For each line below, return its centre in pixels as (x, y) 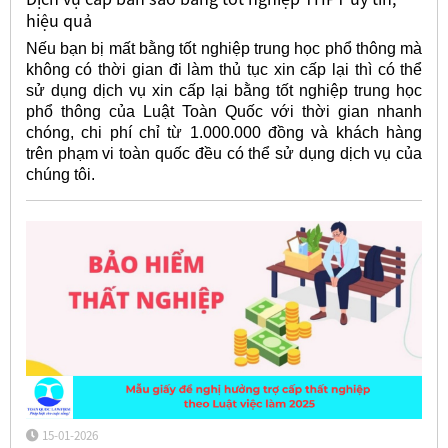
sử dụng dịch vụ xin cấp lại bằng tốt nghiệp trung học (224, 91)
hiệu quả (58, 20)
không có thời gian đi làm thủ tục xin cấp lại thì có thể (224, 70)
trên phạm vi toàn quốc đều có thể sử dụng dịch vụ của (224, 154)
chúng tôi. (60, 175)
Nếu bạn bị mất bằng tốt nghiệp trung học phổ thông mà (224, 49)
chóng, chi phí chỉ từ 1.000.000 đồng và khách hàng (224, 133)
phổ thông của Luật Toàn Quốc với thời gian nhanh (224, 112)
